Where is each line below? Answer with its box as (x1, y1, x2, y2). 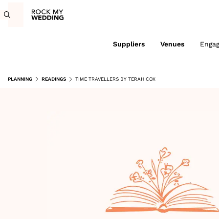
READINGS (42, 76, 66, 82)
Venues (160, 40, 184, 48)
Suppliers (112, 40, 145, 48)
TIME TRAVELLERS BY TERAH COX (75, 76, 155, 82)
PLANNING (8, 76, 32, 82)
